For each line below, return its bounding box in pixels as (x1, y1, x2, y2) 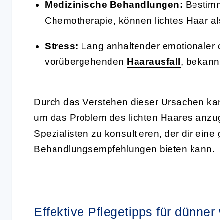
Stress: (45, 40, 79, 51)
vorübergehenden (45, 56, 127, 67)
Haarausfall (127, 56, 181, 67)
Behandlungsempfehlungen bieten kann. (34, 143, 215, 154)
